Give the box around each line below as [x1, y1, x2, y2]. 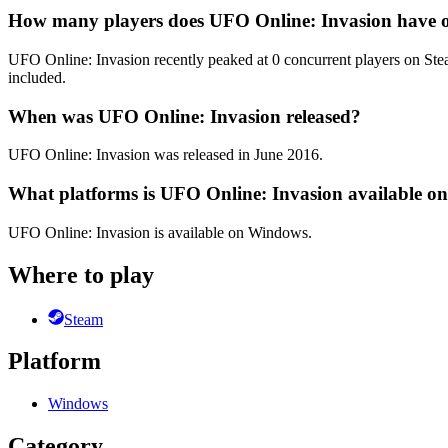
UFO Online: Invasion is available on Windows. [8, 223, 312, 241]
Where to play [8, 261, 154, 288]
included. [8, 68, 66, 86]
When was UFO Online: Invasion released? [8, 105, 361, 127]
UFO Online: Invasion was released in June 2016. [8, 146, 323, 164]
